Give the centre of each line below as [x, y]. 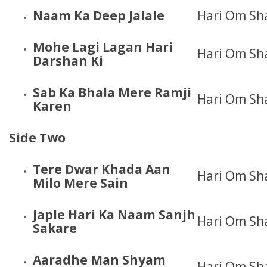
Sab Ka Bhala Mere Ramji [112, 92]
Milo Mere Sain [82, 183]
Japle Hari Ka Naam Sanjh [114, 215]
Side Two [37, 138]
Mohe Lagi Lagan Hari [103, 47]
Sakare [56, 228]
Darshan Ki [69, 61]
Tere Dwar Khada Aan [102, 169]
